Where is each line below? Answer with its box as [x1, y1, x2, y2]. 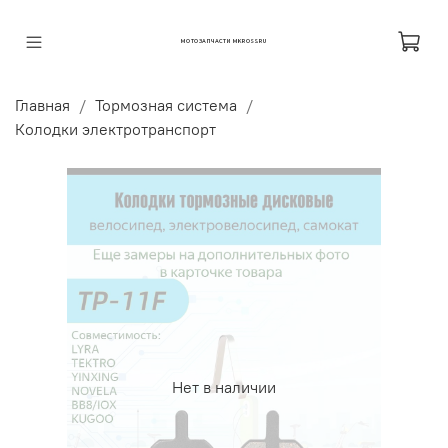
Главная [15, 94, 70, 115]
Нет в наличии [172, 377, 276, 398]
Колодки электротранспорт [15, 118, 216, 139]
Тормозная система [95, 94, 237, 115]
